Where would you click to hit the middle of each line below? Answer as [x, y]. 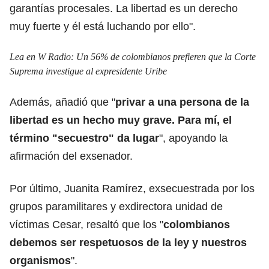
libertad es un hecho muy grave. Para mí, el [121, 120]
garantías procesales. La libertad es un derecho [124, 8]
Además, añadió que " [62, 102]
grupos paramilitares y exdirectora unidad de [116, 206]
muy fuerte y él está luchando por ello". [104, 26]
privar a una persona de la [182, 102]
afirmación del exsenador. [73, 156]
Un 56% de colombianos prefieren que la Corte [166, 56]
